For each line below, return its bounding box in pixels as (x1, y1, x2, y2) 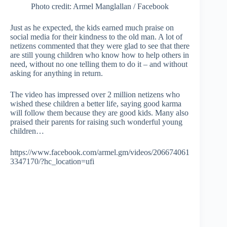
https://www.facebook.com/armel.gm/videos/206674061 (10, 147, 190, 157)
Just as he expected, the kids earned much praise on (10, 23, 174, 32)
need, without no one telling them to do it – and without (10, 59, 187, 68)
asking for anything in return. (10, 68, 103, 78)
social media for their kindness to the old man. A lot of (10, 32, 182, 41)
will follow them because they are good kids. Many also (10, 108, 188, 117)
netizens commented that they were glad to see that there (10, 41, 190, 50)
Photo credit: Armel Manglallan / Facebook (31, 2, 169, 11)
